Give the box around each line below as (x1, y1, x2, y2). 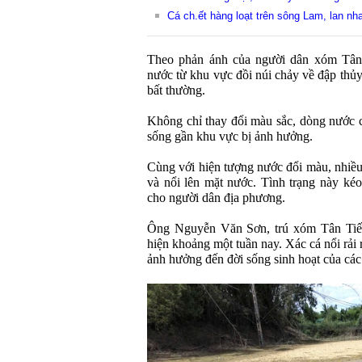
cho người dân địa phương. (147, 191, 285, 205)
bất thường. (147, 83, 205, 98)
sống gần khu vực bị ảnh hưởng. (147, 129, 313, 144)
